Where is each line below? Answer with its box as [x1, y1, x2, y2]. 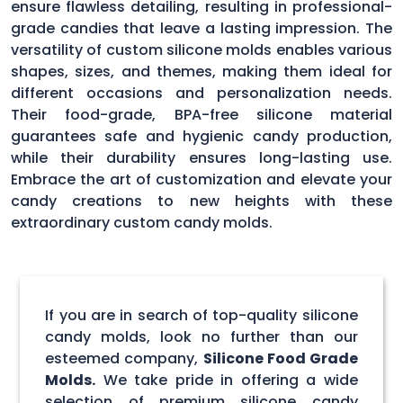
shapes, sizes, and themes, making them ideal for [11, 60, 392, 82]
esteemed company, [45, 347, 203, 369]
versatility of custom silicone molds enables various [11, 39, 392, 60]
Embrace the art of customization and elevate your [11, 168, 392, 190]
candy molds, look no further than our [45, 326, 358, 347]
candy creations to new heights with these [11, 190, 392, 211]
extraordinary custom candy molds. [11, 211, 273, 233]
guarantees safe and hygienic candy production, [11, 125, 392, 147]
